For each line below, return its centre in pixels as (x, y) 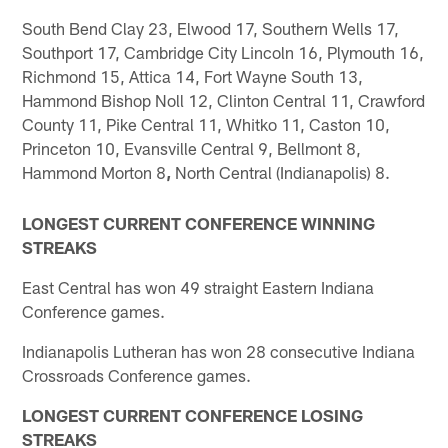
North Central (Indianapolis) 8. (281, 172)
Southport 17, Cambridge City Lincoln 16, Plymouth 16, (223, 52)
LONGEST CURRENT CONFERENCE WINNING (199, 222)
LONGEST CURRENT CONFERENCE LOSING (193, 414)
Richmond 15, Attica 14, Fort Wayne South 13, (193, 76)
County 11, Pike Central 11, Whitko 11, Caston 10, (206, 124)
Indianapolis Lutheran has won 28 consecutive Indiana (219, 350)
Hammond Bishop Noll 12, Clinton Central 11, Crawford (224, 100)
